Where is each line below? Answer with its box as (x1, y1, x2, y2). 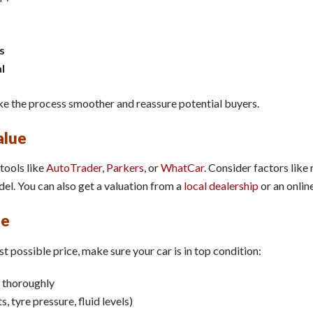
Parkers (106, 161, 144, 175)
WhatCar (161, 161, 204, 175)
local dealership (184, 179, 259, 193)
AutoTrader (46, 161, 102, 175)
